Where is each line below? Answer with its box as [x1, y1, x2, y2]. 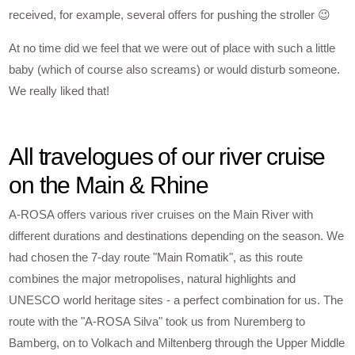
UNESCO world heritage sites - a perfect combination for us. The [9, 293, 344, 307]
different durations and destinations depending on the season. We [9, 229, 345, 243]
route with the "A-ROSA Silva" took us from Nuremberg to [9, 315, 306, 329]
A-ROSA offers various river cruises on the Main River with [9, 208, 314, 222]
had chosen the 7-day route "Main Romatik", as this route [9, 250, 303, 265]
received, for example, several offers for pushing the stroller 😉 [9, 7, 331, 21]
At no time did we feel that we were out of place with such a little [9, 40, 336, 55]
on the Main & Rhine [9, 172, 208, 199]
